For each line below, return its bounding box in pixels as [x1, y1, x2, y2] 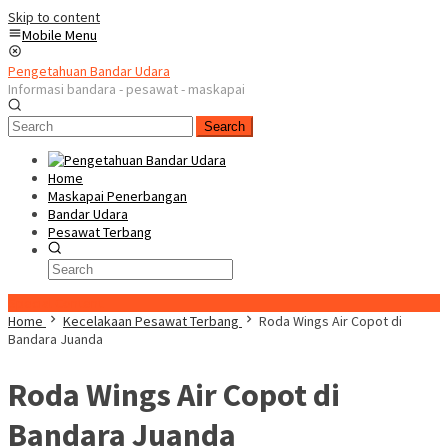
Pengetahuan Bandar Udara [8, 62, 170, 80]
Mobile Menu [22, 26, 97, 44]
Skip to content [8, 8, 100, 26]
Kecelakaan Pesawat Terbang [63, 312, 239, 330]
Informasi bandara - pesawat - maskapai [8, 80, 245, 98]
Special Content [8, 294, 103, 312]
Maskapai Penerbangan [48, 187, 187, 205]
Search [204, 119, 245, 134]
